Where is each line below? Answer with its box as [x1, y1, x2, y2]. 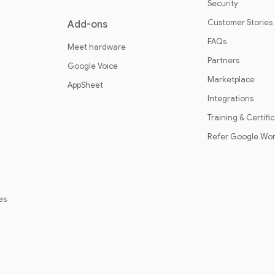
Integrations [207, 93, 254, 104]
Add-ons [68, 18, 107, 31]
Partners [207, 55, 239, 66]
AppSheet [68, 80, 103, 90]
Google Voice [68, 61, 118, 71]
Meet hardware [68, 42, 126, 52]
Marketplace [207, 74, 255, 85]
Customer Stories [207, 17, 273, 28]
